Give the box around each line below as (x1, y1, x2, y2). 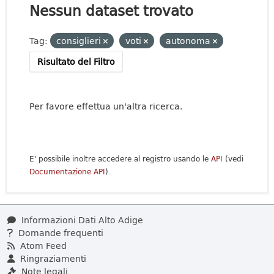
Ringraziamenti (18, 252, 86, 265)
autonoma (166, 34, 213, 47)
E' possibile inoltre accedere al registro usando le (29, 153, 211, 165)
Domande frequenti (16, 226, 103, 239)
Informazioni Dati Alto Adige (19, 213, 143, 226)
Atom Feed (18, 239, 67, 252)
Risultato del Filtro (37, 55, 115, 68)
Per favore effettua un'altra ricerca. (29, 100, 182, 113)
